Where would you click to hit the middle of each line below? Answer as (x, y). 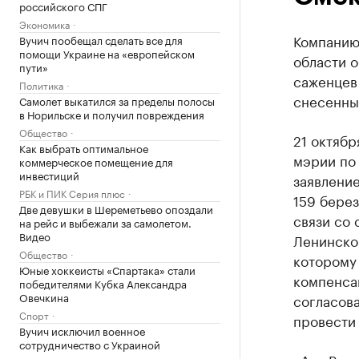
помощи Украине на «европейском (107, 53)
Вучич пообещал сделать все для (101, 39)
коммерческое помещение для (96, 161)
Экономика (44, 24)
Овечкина (44, 296)
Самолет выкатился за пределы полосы (117, 100)
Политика (41, 85)
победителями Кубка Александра (103, 283)
